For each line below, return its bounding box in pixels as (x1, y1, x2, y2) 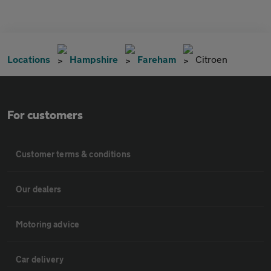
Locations (7, 53, 50, 65)
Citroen (195, 53, 227, 65)
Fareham (137, 53, 176, 65)
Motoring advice (16, 219, 80, 229)
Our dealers (16, 184, 62, 194)
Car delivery (16, 254, 64, 264)
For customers (7, 109, 83, 122)
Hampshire (70, 53, 118, 65)
